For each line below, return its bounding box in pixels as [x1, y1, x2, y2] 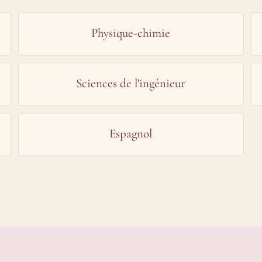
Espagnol [109, 126, 153, 141]
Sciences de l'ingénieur [76, 76, 186, 91]
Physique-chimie [91, 26, 171, 40]
